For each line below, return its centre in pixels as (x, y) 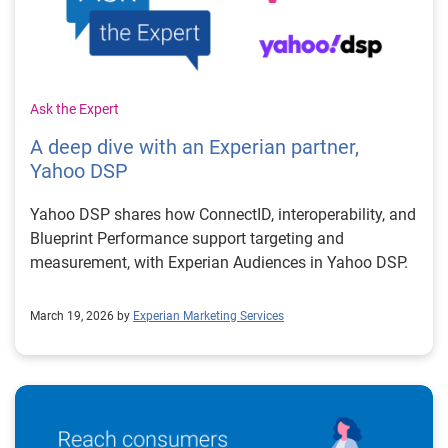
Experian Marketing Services (208, 316)
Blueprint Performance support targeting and (187, 238)
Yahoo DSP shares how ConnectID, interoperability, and (223, 214)
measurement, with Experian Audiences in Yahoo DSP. (219, 262)
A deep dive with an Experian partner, (194, 147)
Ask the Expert (74, 109)
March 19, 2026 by (80, 316)
